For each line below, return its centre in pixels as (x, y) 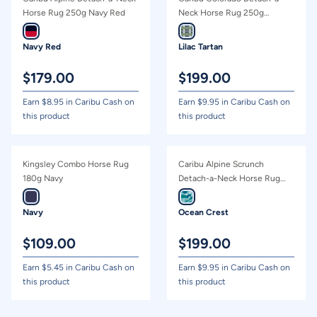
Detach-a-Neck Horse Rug (229, 178)
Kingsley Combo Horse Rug (76, 164)
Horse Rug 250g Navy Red (74, 13)
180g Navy (43, 178)
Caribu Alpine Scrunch (221, 164)
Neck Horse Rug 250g (221, 13)
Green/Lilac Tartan (214, 27)
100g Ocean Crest (214, 192)
